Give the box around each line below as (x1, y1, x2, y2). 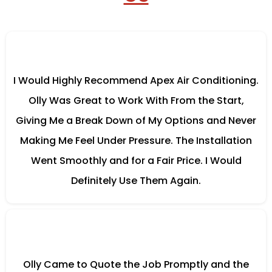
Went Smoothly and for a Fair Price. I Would (30, 154, 242, 168)
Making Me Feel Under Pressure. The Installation (20, 134, 252, 148)
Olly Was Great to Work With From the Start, (28, 93, 244, 107)
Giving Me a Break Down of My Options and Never (16, 114, 256, 127)
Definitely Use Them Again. (71, 174, 201, 188)
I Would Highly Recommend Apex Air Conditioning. (13, 73, 259, 87)
